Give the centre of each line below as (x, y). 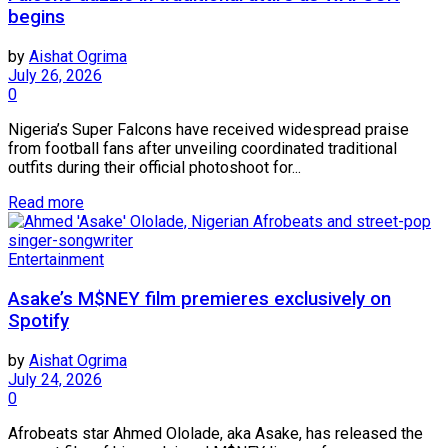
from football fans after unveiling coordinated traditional (202, 149)
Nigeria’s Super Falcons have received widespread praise (208, 130)
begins (36, 17)
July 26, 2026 (55, 76)
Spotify (38, 320)
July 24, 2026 (55, 379)
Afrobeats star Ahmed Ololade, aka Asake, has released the (215, 433)
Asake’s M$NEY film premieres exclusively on (199, 298)
